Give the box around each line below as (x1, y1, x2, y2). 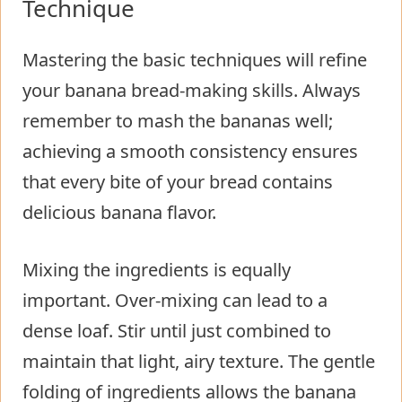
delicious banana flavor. (22, 200, 216, 225)
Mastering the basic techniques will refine (22, 48, 367, 73)
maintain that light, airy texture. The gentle (22, 349, 375, 374)
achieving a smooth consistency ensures (22, 139, 358, 164)
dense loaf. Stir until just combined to (22, 319, 331, 344)
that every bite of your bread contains (22, 170, 333, 195)
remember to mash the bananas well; (22, 109, 333, 134)
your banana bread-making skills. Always (22, 78, 361, 103)
